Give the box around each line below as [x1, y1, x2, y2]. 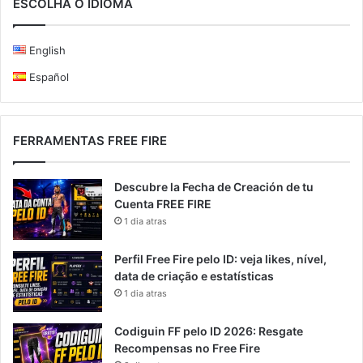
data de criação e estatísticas [114, 269, 274, 284]
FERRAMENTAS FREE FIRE [13, 133, 167, 149]
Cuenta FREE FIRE [114, 197, 211, 211]
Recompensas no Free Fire [114, 341, 260, 356]
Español [28, 70, 69, 84]
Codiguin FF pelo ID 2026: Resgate [114, 324, 303, 339]
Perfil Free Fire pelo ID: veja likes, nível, [114, 252, 327, 267]
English [28, 44, 66, 58]
